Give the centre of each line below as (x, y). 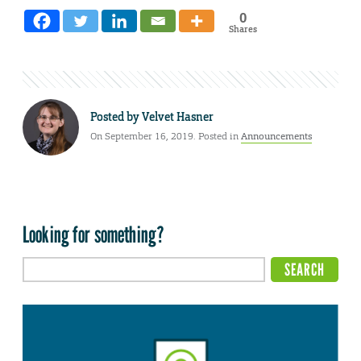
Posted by (116, 117)
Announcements (276, 137)
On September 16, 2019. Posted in (166, 137)
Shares (243, 29)
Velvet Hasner (178, 117)
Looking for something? (94, 234)
